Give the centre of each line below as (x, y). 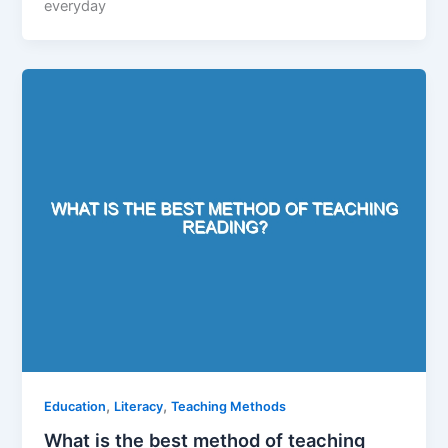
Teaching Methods (229, 406)
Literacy (139, 406)
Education (75, 406)
